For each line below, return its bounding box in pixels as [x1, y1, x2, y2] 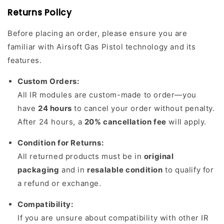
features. [7, 55, 42, 65]
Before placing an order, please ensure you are [7, 28, 187, 38]
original [143, 151, 174, 161]
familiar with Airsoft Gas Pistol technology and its [7, 42, 196, 52]
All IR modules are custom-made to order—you [17, 90, 196, 100]
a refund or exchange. [17, 178, 101, 188]
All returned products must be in [17, 151, 144, 161]
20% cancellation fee [84, 117, 166, 127]
